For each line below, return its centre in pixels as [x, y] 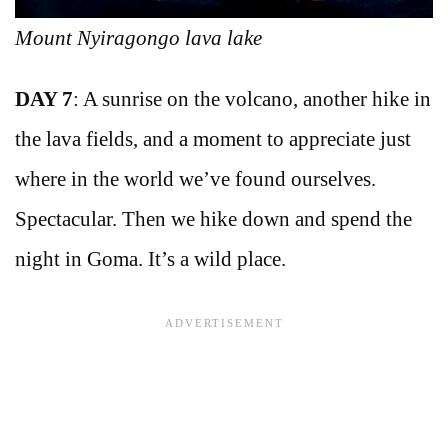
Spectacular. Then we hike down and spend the [213, 219]
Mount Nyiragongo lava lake [138, 38]
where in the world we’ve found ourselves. [195, 179]
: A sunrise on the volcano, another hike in [252, 99]
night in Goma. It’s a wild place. [150, 259]
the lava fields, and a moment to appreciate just [213, 139]
